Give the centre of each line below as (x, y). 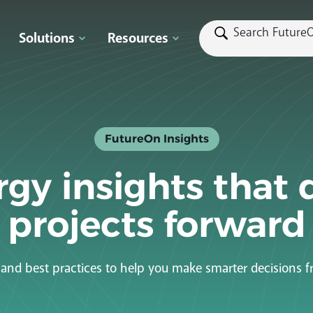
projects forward (156, 228)
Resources (138, 38)
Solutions (46, 38)
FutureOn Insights (156, 140)
